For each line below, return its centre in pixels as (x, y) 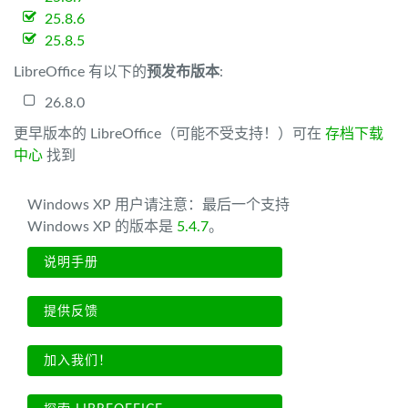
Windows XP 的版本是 (102, 227)
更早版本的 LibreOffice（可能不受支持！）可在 (169, 134)
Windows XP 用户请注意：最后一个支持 (158, 205)
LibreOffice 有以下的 (80, 72)
